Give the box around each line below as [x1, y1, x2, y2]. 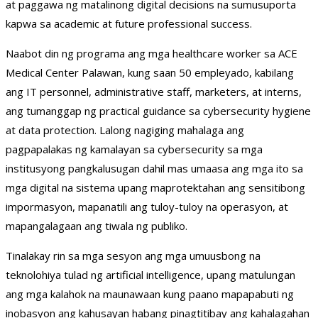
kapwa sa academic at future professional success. [6, 16, 252, 31]
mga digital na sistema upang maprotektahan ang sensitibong [6, 180, 305, 195]
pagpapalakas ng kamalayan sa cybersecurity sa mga [6, 142, 263, 157]
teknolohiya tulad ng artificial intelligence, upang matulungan [6, 268, 295, 283]
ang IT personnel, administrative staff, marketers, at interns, [6, 84, 302, 99]
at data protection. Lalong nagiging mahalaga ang [6, 123, 244, 138]
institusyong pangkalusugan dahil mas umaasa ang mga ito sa [6, 161, 303, 176]
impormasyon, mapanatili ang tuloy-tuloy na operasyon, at [6, 199, 288, 214]
